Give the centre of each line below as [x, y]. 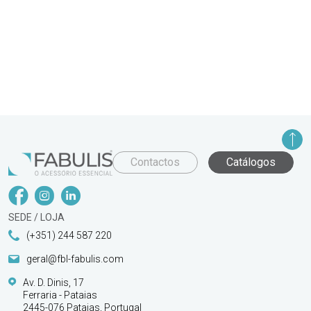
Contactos [155, 162]
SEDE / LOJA [36, 217]
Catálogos [251, 162]
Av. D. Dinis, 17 [53, 282]
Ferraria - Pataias [60, 295]
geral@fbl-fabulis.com [75, 259]
